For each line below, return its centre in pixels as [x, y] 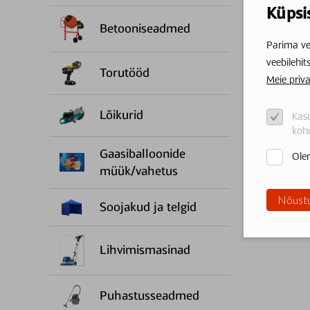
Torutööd [125, 73]
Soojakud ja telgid [148, 207]
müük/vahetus [139, 171]
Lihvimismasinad [145, 250]
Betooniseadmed [145, 29]
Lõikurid [121, 115]
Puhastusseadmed [149, 296]
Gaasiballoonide [143, 154]
